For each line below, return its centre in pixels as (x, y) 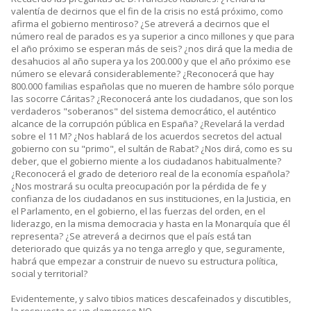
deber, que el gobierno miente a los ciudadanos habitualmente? (146, 161)
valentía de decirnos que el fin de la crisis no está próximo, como (147, 11)
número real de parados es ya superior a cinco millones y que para (153, 36)
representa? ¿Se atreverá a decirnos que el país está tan (131, 236)
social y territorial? (49, 274)
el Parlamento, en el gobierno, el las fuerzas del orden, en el (138, 211)
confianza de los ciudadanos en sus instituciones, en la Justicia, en (151, 199)
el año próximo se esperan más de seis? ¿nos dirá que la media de (152, 49)
